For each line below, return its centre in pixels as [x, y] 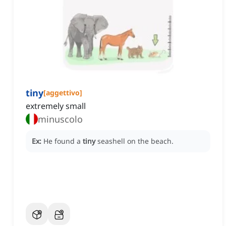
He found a [63, 141]
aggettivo [63, 93]
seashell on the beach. [135, 141]
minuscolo [60, 119]
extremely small [56, 106]
